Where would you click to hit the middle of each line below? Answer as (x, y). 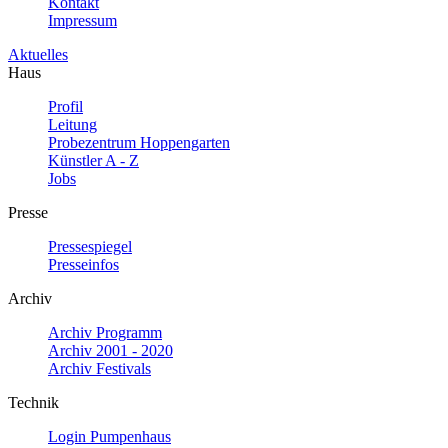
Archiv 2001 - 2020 (110, 350)
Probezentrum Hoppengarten (139, 142)
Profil (65, 106)
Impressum (82, 20)
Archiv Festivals (99, 368)
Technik (33, 402)
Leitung (72, 124)
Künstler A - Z (93, 160)
